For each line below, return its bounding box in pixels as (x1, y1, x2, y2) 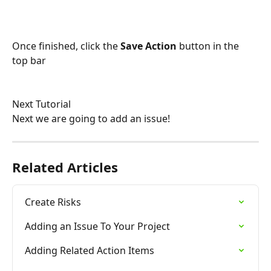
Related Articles (12, 157, 118, 176)
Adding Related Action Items (25, 243, 154, 257)
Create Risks (25, 195, 81, 209)
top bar (12, 53, 46, 67)
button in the (177, 39, 241, 53)
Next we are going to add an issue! (12, 112, 170, 126)
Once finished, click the (12, 39, 120, 53)
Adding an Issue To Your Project (25, 219, 170, 233)
